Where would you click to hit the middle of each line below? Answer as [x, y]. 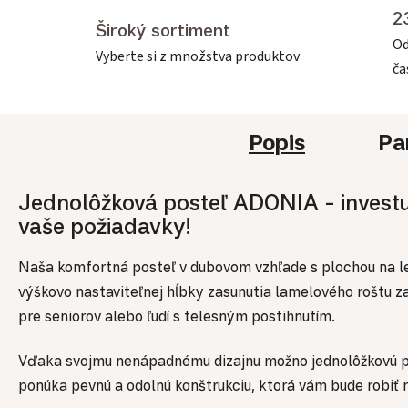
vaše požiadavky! [105, 225]
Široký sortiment [163, 31]
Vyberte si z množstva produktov [198, 57]
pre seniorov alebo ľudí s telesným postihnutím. [177, 316]
